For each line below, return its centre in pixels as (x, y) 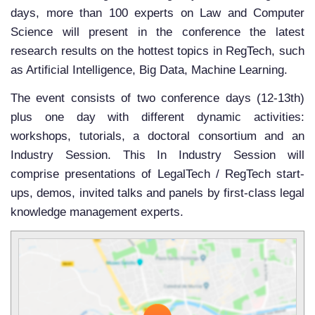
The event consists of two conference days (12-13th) (157, 98)
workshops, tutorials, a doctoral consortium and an (157, 136)
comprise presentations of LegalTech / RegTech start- (157, 174)
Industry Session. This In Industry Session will (157, 155)
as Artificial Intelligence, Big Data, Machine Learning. (149, 70)
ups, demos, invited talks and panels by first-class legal (157, 193)
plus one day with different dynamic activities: (157, 117)
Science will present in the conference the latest (157, 32)
